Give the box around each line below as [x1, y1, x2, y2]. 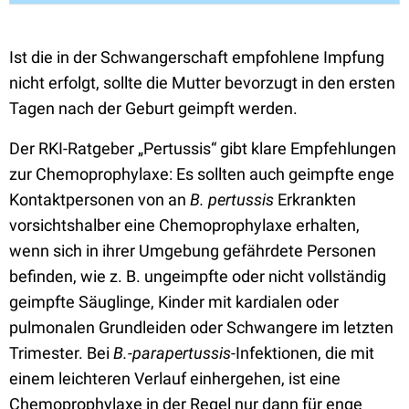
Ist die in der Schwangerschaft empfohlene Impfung [9, 47, 384, 67]
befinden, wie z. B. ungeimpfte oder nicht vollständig [9, 267, 386, 286]
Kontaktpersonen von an [9, 190, 190, 209]
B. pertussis [190, 190, 274, 209]
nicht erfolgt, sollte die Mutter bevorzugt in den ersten [9, 73, 395, 92]
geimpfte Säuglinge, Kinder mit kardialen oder [9, 292, 339, 311]
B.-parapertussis [113, 343, 231, 362]
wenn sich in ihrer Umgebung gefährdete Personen [9, 241, 376, 260]
